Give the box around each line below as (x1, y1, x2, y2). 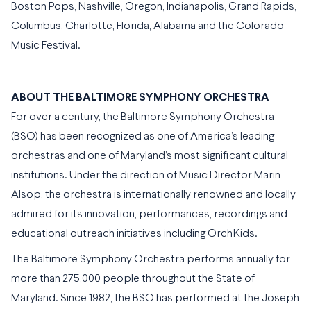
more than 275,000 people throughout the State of (11, 274, 255, 285)
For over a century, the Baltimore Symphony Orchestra (11, 111, 274, 123)
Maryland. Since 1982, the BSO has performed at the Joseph (11, 293, 299, 305)
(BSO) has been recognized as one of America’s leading (11, 131, 274, 142)
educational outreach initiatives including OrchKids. (11, 228, 258, 239)
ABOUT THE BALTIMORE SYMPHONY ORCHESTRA (11, 92, 269, 103)
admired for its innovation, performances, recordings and (11, 208, 287, 220)
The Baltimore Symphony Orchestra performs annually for (11, 254, 290, 266)
